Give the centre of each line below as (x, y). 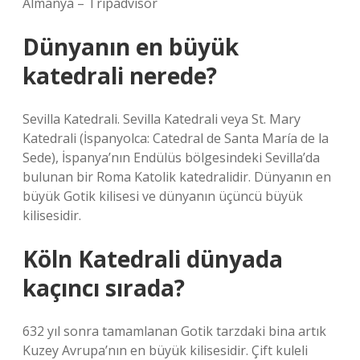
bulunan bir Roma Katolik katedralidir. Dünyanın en (177, 177)
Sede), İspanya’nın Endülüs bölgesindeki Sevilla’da (171, 157)
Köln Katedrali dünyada (153, 259)
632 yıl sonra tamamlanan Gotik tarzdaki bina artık (174, 331)
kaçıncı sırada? (104, 288)
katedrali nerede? (120, 76)
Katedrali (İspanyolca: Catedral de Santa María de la (176, 138)
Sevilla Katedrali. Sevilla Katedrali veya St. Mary (162, 119)
